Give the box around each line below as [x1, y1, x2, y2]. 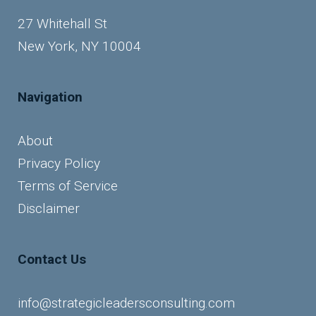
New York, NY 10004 [18, 37, 141, 54]
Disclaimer [18, 200, 80, 217]
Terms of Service [18, 177, 118, 194]
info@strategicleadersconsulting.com [18, 294, 235, 311]
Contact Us [18, 250, 86, 267]
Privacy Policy [18, 154, 100, 171]
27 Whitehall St [18, 15, 107, 32]
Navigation [18, 88, 83, 105]
